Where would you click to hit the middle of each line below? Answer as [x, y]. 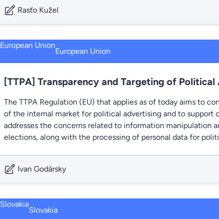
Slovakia [43, 210]
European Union [83, 51]
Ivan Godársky [42, 169]
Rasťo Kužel [38, 10]
